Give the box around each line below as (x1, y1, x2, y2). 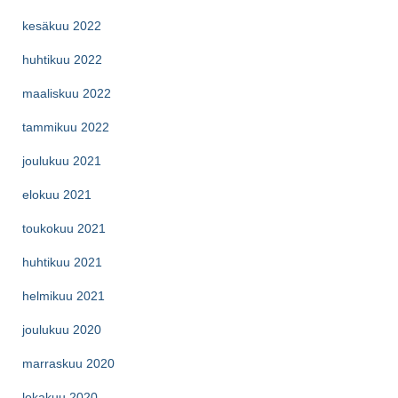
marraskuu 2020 (22, 355, 115, 370)
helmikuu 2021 (22, 288, 105, 303)
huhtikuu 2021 (22, 254, 102, 269)
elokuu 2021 (22, 187, 92, 202)
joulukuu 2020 (22, 322, 101, 337)
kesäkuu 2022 (22, 18, 101, 33)
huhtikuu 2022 (22, 52, 102, 67)
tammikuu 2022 (22, 119, 109, 134)
